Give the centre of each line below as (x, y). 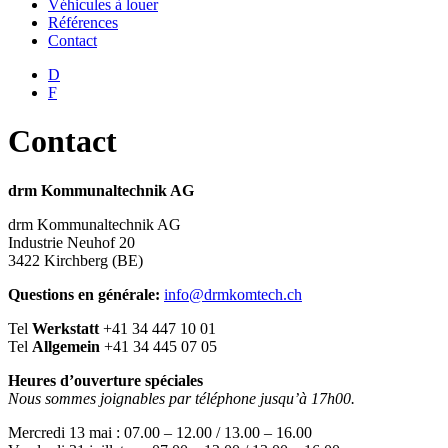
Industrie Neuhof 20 (71, 242)
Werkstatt (67, 328)
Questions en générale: (86, 294)
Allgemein (66, 346)
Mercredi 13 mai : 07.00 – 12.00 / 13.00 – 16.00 (160, 432)
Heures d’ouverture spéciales (105, 380)
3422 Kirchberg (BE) (75, 260)
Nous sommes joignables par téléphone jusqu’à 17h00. (181, 398)
